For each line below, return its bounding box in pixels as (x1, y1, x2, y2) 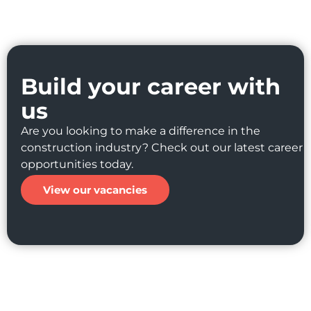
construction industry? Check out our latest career (21, 140, 303, 154)
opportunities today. (21, 157, 133, 171)
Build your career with (21, 72, 280, 100)
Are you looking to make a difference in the (21, 124, 260, 137)
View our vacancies (43, 183, 147, 196)
